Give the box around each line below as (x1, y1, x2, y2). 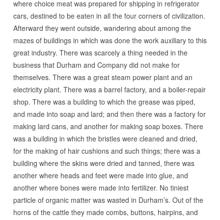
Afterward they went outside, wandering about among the (13, 23, 191, 33)
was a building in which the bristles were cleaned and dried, (13, 134, 197, 143)
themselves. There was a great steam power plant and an (13, 72, 192, 82)
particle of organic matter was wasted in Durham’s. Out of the (13, 195, 203, 205)
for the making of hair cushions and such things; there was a (13, 146, 200, 156)
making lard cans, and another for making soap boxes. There (13, 121, 203, 131)
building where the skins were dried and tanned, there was (13, 158, 194, 168)
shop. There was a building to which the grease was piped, (13, 97, 195, 107)
